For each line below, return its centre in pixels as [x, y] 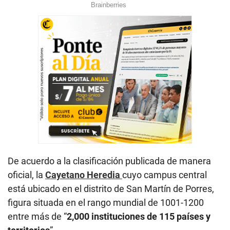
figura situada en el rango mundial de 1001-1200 [106, 203]
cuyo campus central [165, 175]
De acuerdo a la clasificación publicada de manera [109, 161]
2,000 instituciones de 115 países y [139, 217]
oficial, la [26, 175]
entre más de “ [37, 217]
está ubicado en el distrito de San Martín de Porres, [111, 189]
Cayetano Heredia [83, 175]
